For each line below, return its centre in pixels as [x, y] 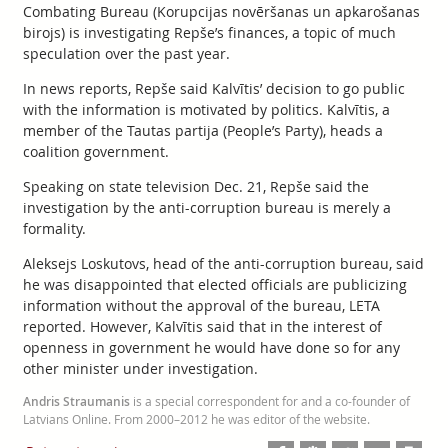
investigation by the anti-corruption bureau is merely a [206, 207]
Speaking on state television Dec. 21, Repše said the [195, 186]
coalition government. [95, 151]
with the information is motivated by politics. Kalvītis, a [206, 109]
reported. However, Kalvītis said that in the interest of [202, 326]
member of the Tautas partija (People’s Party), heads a [202, 130]
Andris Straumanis [76, 401]
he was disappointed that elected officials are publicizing [214, 284]
